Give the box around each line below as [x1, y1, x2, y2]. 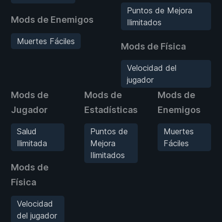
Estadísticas [84, 104, 138, 115]
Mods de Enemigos [11, 14, 94, 25]
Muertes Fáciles [17, 36, 75, 46]
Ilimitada [17, 138, 47, 148]
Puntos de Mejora [127, 5, 192, 15]
